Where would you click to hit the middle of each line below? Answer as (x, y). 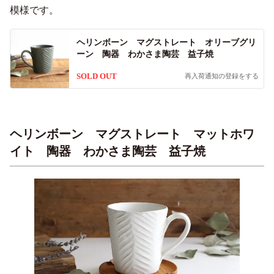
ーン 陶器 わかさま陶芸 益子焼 (145, 54)
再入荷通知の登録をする (222, 76)
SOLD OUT (97, 76)
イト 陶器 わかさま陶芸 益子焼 (108, 151)
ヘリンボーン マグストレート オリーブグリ (166, 42)
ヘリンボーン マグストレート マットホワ (132, 134)
